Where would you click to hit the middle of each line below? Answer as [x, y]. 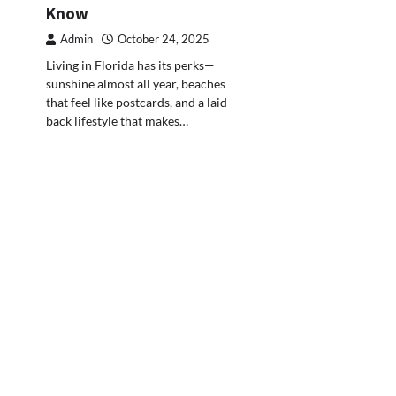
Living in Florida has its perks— [130, 65]
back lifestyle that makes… [117, 121]
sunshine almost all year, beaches [136, 84]
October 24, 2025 [164, 39]
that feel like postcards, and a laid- [139, 102]
